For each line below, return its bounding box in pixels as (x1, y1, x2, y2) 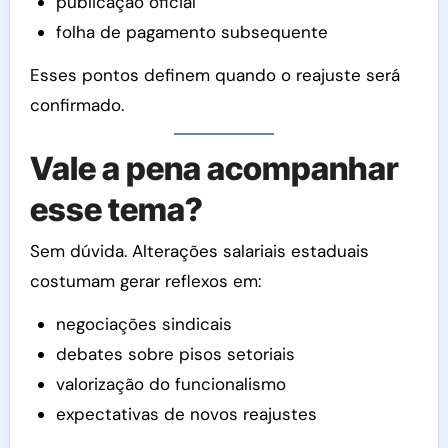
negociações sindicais (55, 313, 232, 336)
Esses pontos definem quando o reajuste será (29, 63, 400, 86)
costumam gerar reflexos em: (29, 270, 261, 293)
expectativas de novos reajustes (55, 403, 317, 426)
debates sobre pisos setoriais (55, 343, 295, 366)
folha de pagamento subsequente (55, 20, 328, 43)
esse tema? (29, 189, 203, 229)
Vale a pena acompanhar (29, 148, 399, 188)
